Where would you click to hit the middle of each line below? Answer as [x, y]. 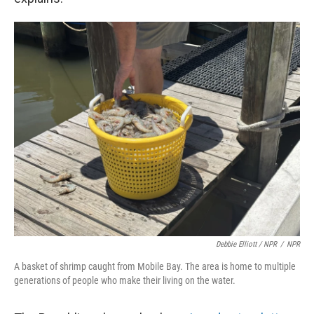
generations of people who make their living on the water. [125, 280]
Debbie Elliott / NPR [246, 244]
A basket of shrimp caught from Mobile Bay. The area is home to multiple [155, 266]
